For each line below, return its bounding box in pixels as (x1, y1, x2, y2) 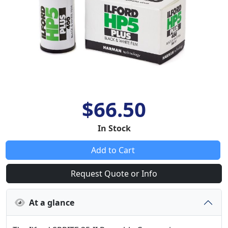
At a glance (25, 196, 74, 208)
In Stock (97, 123, 131, 134)
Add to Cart (91, 145, 135, 156)
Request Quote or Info (71, 168, 157, 179)
